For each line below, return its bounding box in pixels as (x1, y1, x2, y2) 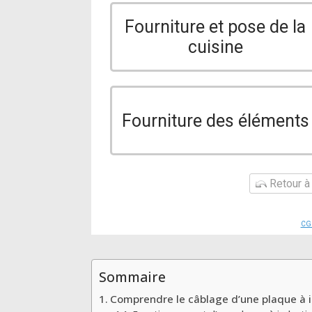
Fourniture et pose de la (125, 16, 306, 37)
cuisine (187, 36, 243, 57)
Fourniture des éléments (121, 110, 309, 131)
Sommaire (99, 267, 166, 287)
